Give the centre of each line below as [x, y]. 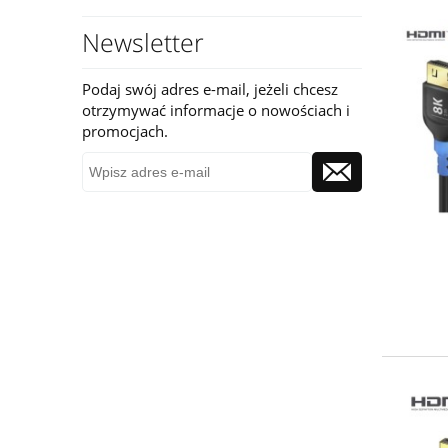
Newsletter [143, 41]
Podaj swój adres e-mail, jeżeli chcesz [210, 88]
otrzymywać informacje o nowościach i [216, 109]
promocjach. [125, 130]
